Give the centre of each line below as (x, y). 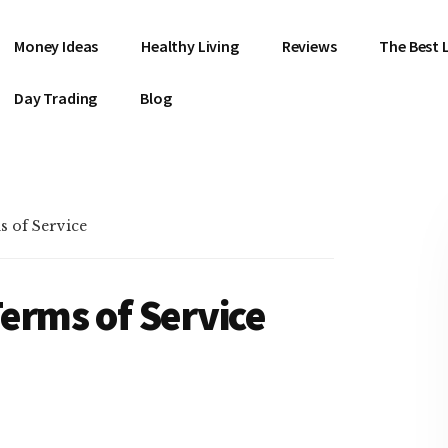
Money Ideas (56, 46)
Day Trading (56, 98)
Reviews (309, 46)
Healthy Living (190, 46)
